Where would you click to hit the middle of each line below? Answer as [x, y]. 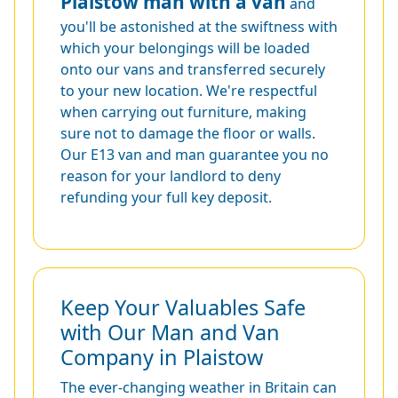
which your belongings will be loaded [185, 48]
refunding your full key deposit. [166, 197]
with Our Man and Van [170, 332]
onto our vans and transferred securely [193, 69]
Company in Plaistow [162, 357]
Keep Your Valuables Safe [183, 307]
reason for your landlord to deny [171, 175]
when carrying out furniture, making [183, 111]
